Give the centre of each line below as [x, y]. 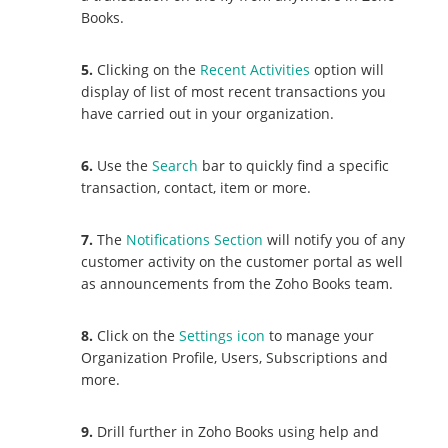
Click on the [136, 335]
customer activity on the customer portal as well [242, 261]
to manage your [320, 335]
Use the [123, 165]
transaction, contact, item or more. [196, 187]
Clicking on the [147, 69]
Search [175, 165]
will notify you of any [334, 239]
